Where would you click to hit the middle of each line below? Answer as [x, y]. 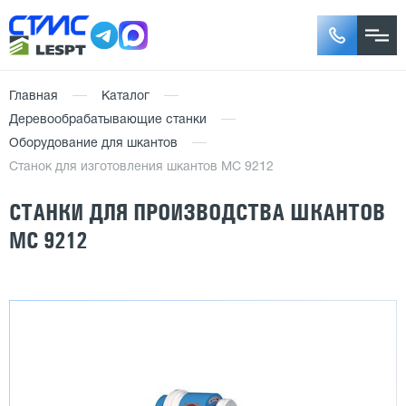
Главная [34, 97]
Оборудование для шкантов [93, 144]
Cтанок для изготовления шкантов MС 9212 [141, 167]
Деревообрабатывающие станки [108, 120]
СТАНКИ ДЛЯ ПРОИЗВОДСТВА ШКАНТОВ [197, 212]
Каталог [126, 97]
